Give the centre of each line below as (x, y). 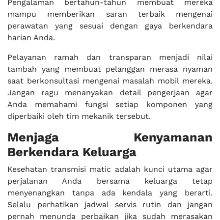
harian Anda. (31, 38)
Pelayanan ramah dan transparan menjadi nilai (110, 57)
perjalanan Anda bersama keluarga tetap (110, 181)
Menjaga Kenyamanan (110, 137)
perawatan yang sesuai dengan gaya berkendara (110, 26)
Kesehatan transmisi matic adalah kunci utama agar (110, 169)
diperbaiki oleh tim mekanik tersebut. (79, 116)
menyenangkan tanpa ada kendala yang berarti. (110, 193)
